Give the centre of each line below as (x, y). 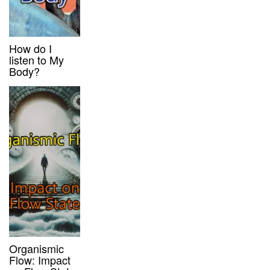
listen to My (36, 59)
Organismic (36, 248)
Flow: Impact (40, 259)
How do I (30, 48)
